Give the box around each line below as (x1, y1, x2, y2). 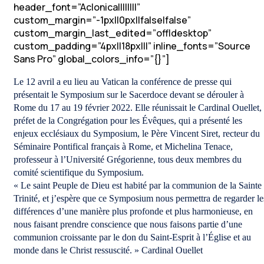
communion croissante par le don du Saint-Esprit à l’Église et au (14, 232, 251, 242)
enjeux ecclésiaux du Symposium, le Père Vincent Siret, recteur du (14, 128, 260, 138)
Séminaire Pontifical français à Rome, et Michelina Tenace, (14, 141, 233, 151)
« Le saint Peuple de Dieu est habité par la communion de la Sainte (14, 180, 262, 190)
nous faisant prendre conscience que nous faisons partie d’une (14, 219, 242, 229)
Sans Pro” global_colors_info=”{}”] (14, 52, 170, 65)
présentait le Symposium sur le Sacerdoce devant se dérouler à (14, 90, 244, 100)
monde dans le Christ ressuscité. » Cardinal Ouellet (14, 245, 203, 255)
